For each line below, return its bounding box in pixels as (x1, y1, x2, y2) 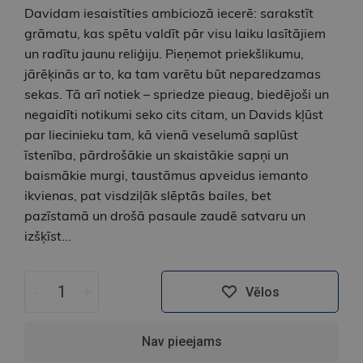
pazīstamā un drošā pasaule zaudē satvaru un (24, 207, 305, 224)
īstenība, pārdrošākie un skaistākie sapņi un (24, 147, 288, 164)
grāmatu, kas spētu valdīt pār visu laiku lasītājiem (24, 25, 326, 42)
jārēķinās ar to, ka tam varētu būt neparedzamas (24, 66, 321, 83)
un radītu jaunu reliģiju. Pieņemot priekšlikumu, (24, 45, 304, 62)
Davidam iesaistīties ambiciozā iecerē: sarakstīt (24, 5, 314, 22)
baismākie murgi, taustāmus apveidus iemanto (24, 167, 308, 184)
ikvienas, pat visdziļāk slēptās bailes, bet (24, 187, 271, 204)
